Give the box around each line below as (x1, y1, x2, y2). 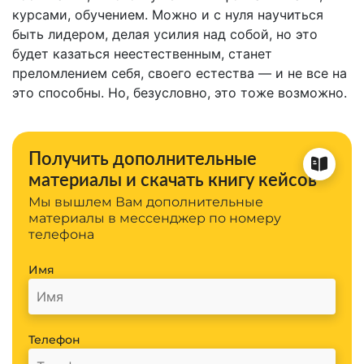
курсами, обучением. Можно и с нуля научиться (12, 6, 323, 23)
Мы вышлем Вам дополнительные (28, 193, 263, 210)
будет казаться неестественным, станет (12, 45, 272, 62)
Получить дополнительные (28, 146, 257, 169)
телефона (28, 226, 94, 242)
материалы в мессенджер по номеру (28, 210, 281, 226)
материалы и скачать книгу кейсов (28, 167, 317, 190)
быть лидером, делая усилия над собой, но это (12, 25, 318, 42)
